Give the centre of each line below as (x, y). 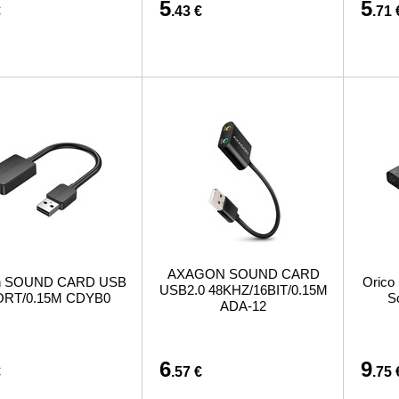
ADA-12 (243, 306)
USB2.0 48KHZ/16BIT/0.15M (243, 290)
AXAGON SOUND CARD (243, 274)
